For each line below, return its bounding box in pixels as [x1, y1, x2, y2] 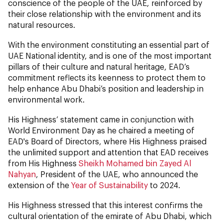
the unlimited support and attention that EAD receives [8, 147, 209, 157]
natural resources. [8, 20, 75, 30]
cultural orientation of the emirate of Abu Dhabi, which [8, 211, 212, 221]
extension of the [8, 180, 71, 190]
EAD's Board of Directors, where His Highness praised [8, 136, 207, 146]
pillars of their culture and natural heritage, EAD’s [8, 62, 190, 72]
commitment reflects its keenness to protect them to [8, 73, 206, 83]
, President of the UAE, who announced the [36, 169, 198, 179]
